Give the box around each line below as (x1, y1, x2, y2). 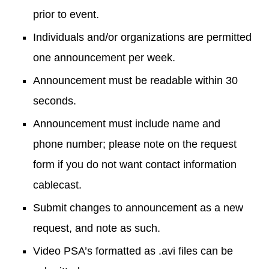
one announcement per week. (33, 52, 175, 64)
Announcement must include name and (33, 118, 220, 130)
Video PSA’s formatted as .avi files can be (33, 245, 233, 257)
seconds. (33, 95, 76, 107)
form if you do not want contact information (33, 159, 237, 171)
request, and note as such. (33, 222, 160, 234)
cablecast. (33, 179, 82, 191)
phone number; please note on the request (33, 138, 237, 150)
